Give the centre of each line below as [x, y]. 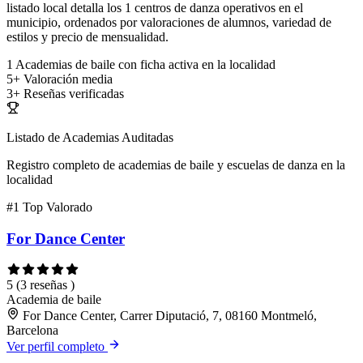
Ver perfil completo [57, 346]
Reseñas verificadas [74, 94]
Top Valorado [58, 207]
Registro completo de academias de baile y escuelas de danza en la [176, 165]
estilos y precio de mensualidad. [88, 37]
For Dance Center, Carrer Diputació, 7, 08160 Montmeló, [170, 315]
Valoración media [68, 79]
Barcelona [32, 330]
